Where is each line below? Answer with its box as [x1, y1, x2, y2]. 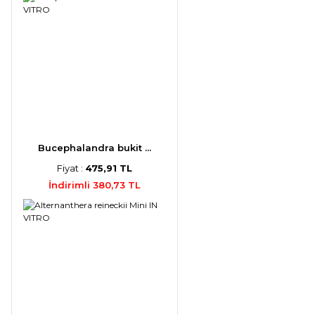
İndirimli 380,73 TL [48, 179, 141, 191]
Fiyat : [56, 162, 85, 174]
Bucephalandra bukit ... [37, 141, 151, 153]
